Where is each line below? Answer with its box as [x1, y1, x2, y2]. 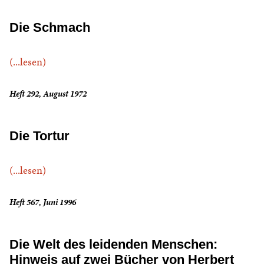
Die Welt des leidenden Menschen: [9, 237, 217, 252]
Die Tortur [9, 128, 70, 144]
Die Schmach [9, 20, 90, 35]
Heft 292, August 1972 [9, 88, 87, 100]
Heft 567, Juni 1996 [9, 196, 76, 209]
